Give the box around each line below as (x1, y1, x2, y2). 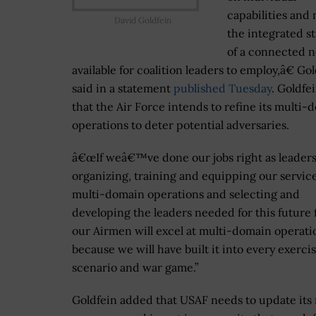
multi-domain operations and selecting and (72, 187, 300, 202)
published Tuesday (174, 81, 272, 96)
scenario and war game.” (72, 260, 199, 275)
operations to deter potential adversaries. (72, 118, 289, 133)
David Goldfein (114, 14, 171, 25)
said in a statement (72, 81, 174, 96)
